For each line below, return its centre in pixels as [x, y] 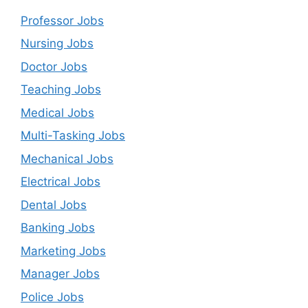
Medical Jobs [57, 112]
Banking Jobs [58, 228]
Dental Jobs [54, 205]
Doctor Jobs [54, 66]
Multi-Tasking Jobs [73, 135]
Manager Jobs [60, 274]
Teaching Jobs [61, 89]
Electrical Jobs [60, 181]
